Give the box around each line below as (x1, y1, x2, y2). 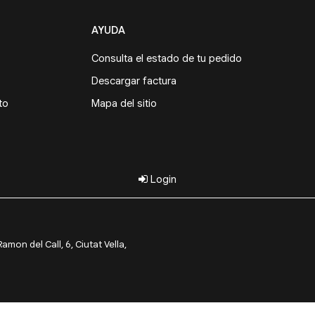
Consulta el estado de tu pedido (91, 51, 242, 65)
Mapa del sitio (91, 96, 157, 110)
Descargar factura (91, 74, 176, 87)
